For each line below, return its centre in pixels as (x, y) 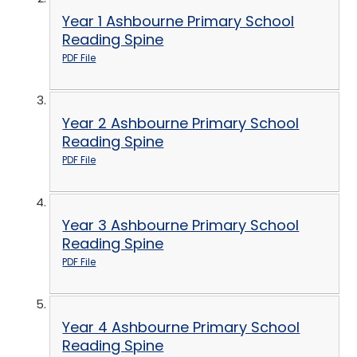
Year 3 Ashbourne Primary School (181, 226)
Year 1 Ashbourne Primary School (178, 22)
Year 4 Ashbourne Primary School (181, 328)
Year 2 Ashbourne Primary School (181, 124)
